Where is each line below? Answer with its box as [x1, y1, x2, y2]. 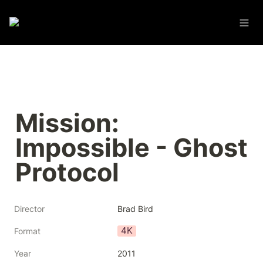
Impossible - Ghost [15, 133, 248, 163]
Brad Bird [117, 204, 153, 214]
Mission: [15, 108, 119, 138]
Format [14, 226, 41, 236]
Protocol [15, 157, 119, 187]
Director [14, 204, 45, 214]
